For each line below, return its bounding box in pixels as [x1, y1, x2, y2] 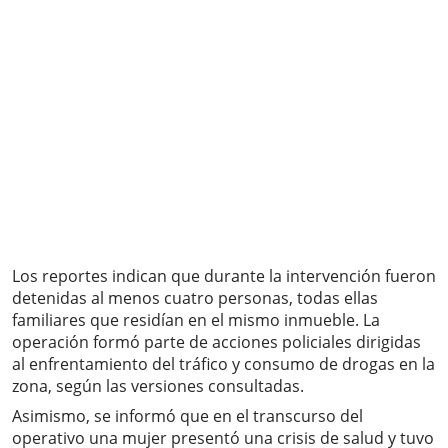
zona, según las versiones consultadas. [12, 375, 304, 398]
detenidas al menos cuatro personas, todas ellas [12, 287, 378, 310]
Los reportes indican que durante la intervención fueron [12, 265, 436, 288]
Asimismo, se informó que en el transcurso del [12, 405, 363, 428]
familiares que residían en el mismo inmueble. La [12, 309, 380, 332]
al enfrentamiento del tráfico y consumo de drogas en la [12, 353, 435, 376]
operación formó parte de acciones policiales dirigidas [12, 331, 421, 354]
